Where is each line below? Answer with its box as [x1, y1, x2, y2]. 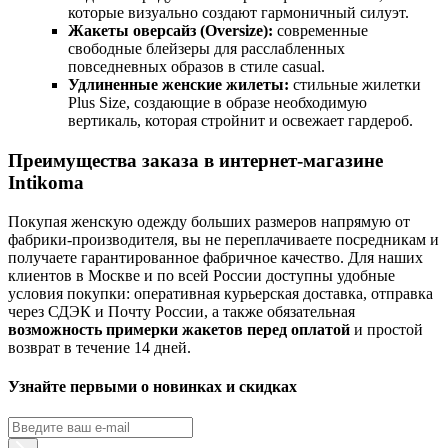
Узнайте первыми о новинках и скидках [8, 378, 297, 396]
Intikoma [8, 172, 84, 194]
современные [273, 22, 368, 40]
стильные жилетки [289, 76, 421, 94]
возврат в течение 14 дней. [8, 338, 191, 356]
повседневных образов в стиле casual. [68, 58, 325, 76]
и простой [350, 320, 423, 338]
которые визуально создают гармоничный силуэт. [68, 4, 409, 22]
